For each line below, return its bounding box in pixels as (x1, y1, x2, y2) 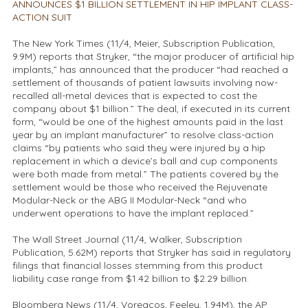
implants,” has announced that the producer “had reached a (12, 63, 288, 76)
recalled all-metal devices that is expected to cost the (12, 89, 257, 102)
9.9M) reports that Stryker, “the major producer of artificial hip (12, 50, 294, 63)
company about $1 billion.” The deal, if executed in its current (12, 102, 290, 115)
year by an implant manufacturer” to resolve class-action (12, 129, 274, 142)
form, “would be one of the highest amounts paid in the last (12, 115, 283, 129)
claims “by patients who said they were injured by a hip (12, 142, 265, 155)
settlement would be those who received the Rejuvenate (12, 181, 267, 194)
